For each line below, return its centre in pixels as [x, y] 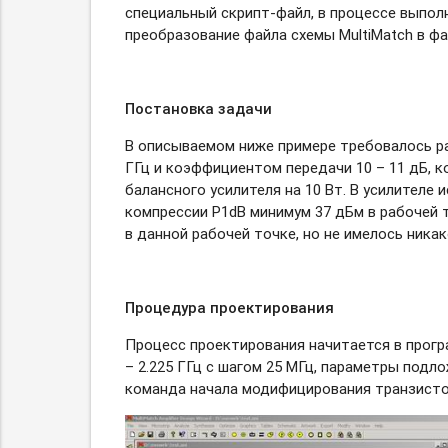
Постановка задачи [198, 109]
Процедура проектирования [229, 308]
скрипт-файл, [267, 13]
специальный [172, 13]
